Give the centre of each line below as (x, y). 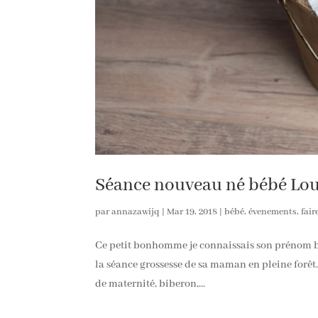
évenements (273, 212)
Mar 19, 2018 (192, 212)
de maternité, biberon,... (150, 284)
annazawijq (136, 212)
